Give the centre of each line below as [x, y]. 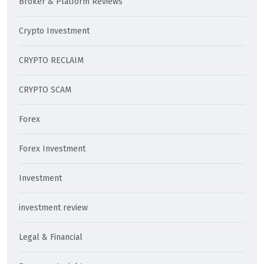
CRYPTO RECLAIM [51, 60]
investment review [53, 207]
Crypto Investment [54, 31]
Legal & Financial [51, 237]
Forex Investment [52, 148]
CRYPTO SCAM [45, 90]
